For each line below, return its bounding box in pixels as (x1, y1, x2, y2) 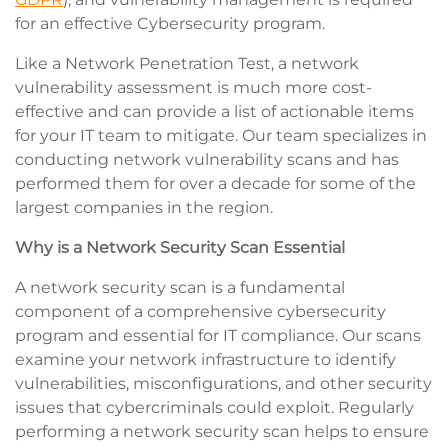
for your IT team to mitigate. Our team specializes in (15, 126, 427, 146)
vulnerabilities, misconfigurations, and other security (15, 374, 432, 394)
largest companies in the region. (15, 198, 273, 218)
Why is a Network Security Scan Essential (15, 238, 345, 258)
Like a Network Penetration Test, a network (15, 54, 359, 74)
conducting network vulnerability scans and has (15, 150, 399, 170)
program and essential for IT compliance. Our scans (15, 326, 421, 346)
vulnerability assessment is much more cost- (15, 78, 372, 98)
